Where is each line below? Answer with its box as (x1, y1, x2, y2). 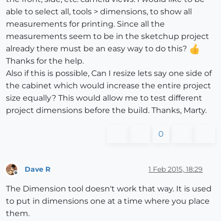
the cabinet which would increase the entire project (6, 81, 211, 91)
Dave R (25, 164, 50, 174)
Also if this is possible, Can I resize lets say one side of (6, 69, 212, 78)
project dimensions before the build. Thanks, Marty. (6, 106, 207, 115)
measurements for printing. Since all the (6, 19, 165, 29)
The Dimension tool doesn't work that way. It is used (6, 184, 212, 194)
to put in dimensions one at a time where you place (6, 196, 210, 206)
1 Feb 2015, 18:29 (148, 164, 203, 174)
